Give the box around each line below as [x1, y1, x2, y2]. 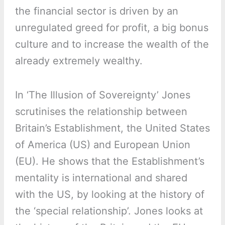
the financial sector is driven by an [15, 5, 178, 18]
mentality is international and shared [15, 172, 187, 184]
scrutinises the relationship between [15, 105, 187, 118]
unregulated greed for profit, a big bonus [15, 22, 208, 34]
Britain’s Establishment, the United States [15, 122, 210, 135]
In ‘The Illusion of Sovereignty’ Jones [15, 89, 190, 101]
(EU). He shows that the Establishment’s [15, 155, 204, 168]
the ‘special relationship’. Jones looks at [15, 205, 203, 217]
